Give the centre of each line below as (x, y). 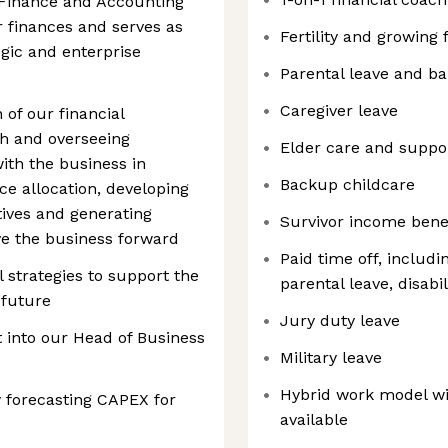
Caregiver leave (339, 110)
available (314, 419)
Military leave (331, 357)
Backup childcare (347, 184)
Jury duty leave (340, 320)
